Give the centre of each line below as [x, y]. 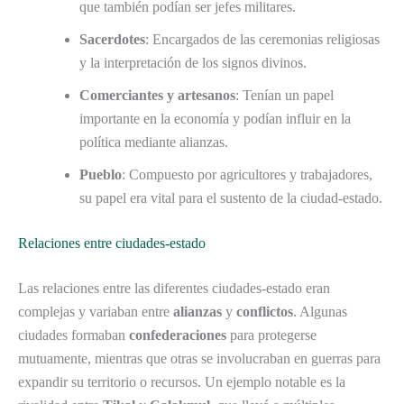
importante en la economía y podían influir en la [215, 118]
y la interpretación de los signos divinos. [193, 62]
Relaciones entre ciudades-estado [112, 243]
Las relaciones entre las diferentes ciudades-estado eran [174, 288]
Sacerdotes [112, 39]
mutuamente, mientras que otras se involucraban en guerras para [199, 358]
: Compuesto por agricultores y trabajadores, [247, 174]
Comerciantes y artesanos [157, 95]
